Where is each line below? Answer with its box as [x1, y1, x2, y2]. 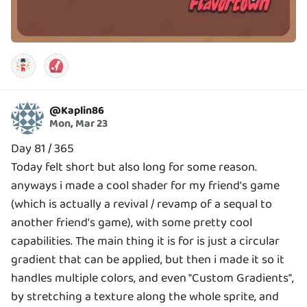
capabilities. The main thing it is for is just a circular [11, 231, 280, 251]
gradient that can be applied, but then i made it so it [11, 249, 284, 269]
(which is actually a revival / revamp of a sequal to [11, 194, 272, 214]
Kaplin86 [61, 102, 104, 120]
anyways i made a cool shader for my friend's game [11, 175, 280, 195]
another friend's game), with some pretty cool [11, 212, 252, 232]
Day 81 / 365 [11, 138, 74, 158]
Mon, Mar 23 [49, 115, 108, 133]
